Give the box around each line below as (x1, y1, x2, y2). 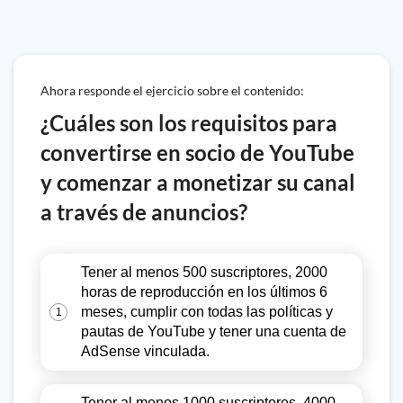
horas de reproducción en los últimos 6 (81, 284, 327, 300)
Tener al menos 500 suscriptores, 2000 (81, 264, 327, 280)
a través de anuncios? (40, 199, 247, 225)
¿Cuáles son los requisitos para (40, 110, 337, 136)
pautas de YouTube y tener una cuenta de (81, 324, 346, 339)
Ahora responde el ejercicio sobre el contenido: (40, 83, 304, 98)
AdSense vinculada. (81, 344, 210, 359)
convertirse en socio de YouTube (40, 139, 354, 166)
